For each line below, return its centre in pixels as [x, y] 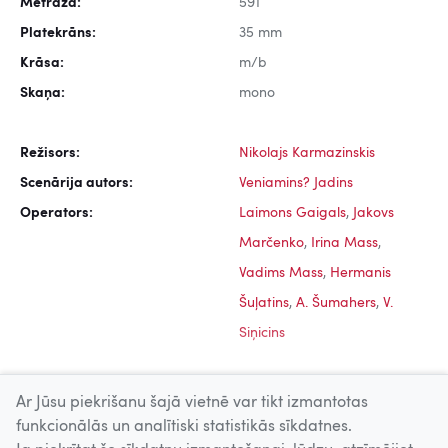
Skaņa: [42, 93]
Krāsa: [42, 63]
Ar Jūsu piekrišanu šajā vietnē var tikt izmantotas [192, 403]
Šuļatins [264, 303]
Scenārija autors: [76, 183]
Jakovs [373, 213]
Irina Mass [344, 243]
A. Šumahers [336, 303]
